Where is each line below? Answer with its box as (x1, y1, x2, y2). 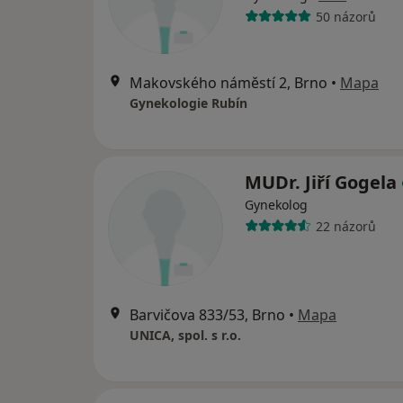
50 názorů (315, 7, 376, 25)
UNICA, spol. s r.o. (130, 327, 241, 344)
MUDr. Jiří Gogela (245, 170, 401, 194)
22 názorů (315, 217, 376, 235)
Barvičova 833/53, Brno (130, 305, 285, 325)
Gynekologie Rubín (130, 94, 247, 112)
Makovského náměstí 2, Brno (130, 73, 327, 93)
